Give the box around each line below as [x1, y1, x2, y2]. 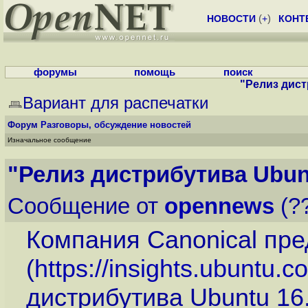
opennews [164, 193, 274, 219]
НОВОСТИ [207, 13, 256, 24]
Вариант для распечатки [23, 93, 208, 112]
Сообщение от [8, 193, 164, 219]
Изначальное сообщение [8, 136, 91, 144]
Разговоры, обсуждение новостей [41, 120, 191, 130]
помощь [133, 67, 175, 78]
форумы [33, 67, 77, 78]
